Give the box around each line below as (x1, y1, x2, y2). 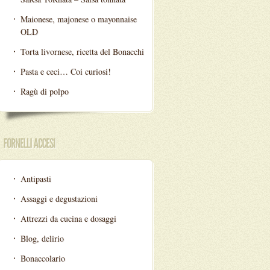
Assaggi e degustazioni (20, 193, 98, 204)
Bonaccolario (20, 253, 65, 264)
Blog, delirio (20, 233, 64, 244)
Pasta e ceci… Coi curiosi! (20, 66, 111, 77)
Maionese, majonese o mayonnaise (20, 13, 137, 25)
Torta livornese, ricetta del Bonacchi (20, 46, 144, 57)
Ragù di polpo (20, 86, 69, 97)
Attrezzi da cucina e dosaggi (20, 213, 116, 224)
